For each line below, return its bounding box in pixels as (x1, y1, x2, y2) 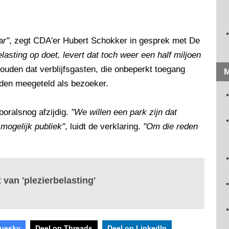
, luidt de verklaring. (65, 122, 143, 132)
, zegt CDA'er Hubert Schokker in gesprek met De (9, 36, 200, 46)
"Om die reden (143, 122, 198, 132)
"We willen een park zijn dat (71, 107, 177, 118)
